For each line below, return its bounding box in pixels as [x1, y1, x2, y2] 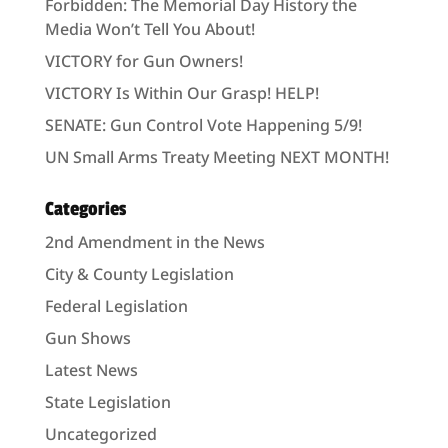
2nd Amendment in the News [44, 231, 265, 254]
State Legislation [44, 391, 171, 414]
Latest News [44, 359, 138, 382]
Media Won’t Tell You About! [44, 18, 255, 41]
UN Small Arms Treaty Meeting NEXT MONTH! [44, 146, 389, 169]
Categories [44, 197, 126, 222]
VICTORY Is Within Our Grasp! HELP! [44, 82, 319, 105]
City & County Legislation [44, 263, 234, 286]
